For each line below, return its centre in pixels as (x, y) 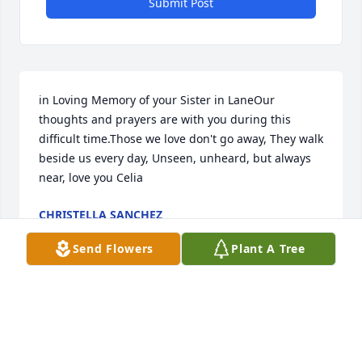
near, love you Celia (91, 178)
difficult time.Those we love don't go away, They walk (181, 139)
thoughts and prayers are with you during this (165, 120)
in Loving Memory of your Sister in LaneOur (157, 100)
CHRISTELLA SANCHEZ (101, 215)
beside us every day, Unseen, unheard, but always (175, 158)
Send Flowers (113, 248)
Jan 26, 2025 (72, 231)
